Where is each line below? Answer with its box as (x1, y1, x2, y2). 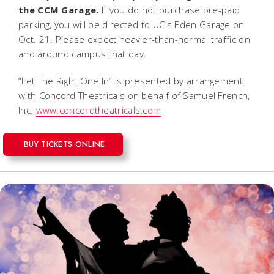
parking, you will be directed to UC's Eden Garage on (18, 18, 245, 31)
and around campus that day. (18, 47, 147, 60)
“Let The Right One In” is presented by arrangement (18, 74, 243, 87)
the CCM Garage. (18, 3, 99, 16)
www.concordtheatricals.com (35, 103, 161, 116)
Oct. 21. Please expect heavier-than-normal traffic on (18, 32, 250, 45)
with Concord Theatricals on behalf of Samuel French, (18, 89, 250, 102)
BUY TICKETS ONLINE (24, 138, 105, 150)
